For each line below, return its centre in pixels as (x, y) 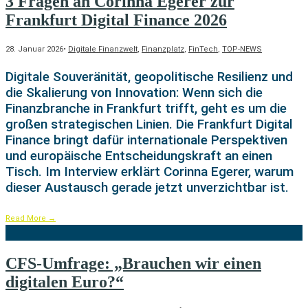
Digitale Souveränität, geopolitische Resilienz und (149, 77)
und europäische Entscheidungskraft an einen (139, 156)
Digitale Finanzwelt (103, 49)
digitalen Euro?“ (65, 282)
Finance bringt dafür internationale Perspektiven (146, 140)
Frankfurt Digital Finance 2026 (116, 20)
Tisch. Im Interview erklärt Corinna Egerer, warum (150, 172)
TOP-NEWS (242, 49)
